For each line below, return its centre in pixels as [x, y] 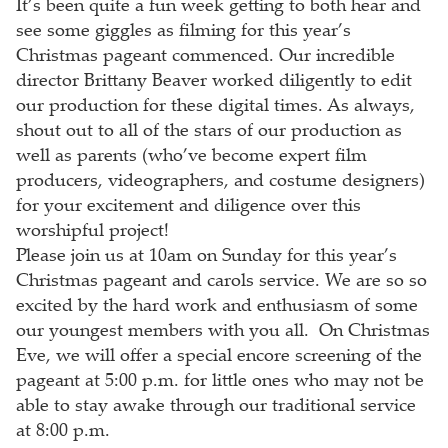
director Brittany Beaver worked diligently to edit [213, 81]
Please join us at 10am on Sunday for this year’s [206, 256]
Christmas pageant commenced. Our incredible [205, 56]
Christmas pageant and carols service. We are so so [221, 281]
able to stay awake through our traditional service [215, 406]
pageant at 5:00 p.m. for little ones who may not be [219, 381]
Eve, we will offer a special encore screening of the [218, 356]
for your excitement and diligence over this [188, 206]
